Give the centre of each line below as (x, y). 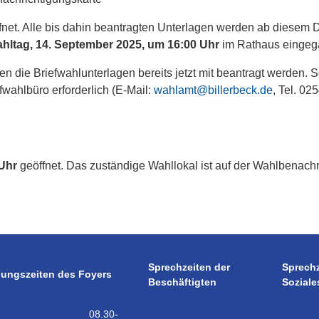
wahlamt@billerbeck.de (213, 90)
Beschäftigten (183, 282)
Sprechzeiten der (189, 267)
